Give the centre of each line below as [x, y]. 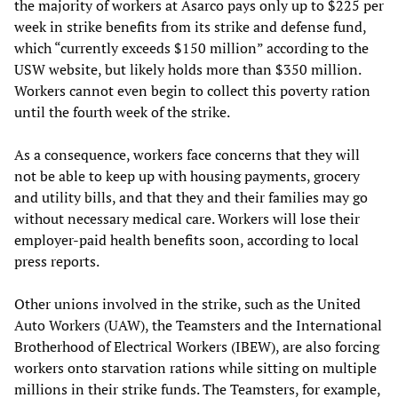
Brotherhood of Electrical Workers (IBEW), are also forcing [197, 346]
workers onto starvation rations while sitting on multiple [195, 367]
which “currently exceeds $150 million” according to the [191, 48]
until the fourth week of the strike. [122, 111]
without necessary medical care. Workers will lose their [187, 218]
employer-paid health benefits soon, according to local [187, 239]
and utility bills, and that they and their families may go [191, 197]
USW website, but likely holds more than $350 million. [187, 69]
